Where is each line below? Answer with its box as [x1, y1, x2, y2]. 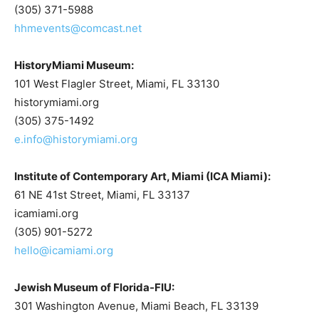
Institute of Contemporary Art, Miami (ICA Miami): [14, 169, 271, 183]
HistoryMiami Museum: [14, 58, 134, 72]
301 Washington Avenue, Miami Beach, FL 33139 [14, 299, 258, 313]
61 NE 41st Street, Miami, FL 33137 [14, 188, 190, 202]
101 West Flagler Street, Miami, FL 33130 [14, 77, 219, 90]
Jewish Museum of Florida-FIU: [14, 281, 174, 294]
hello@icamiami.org [14, 244, 113, 257]
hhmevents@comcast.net [14, 21, 142, 35]
